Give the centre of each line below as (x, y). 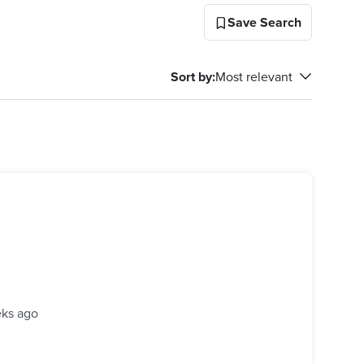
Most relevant (254, 76)
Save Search (264, 22)
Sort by (191, 76)
